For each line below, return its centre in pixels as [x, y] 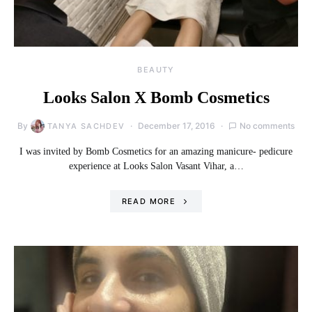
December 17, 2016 [177, 126]
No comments [267, 126]
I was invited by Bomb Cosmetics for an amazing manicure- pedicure [156, 152]
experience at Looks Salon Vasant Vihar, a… [156, 166]
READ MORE [148, 202]
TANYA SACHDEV [86, 126]
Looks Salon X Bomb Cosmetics [156, 98]
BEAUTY [156, 70]
